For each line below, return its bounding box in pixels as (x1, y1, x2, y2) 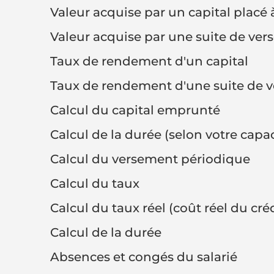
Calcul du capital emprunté (50, 103, 220, 117)
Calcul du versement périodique (50, 152, 250, 166)
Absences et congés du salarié (50, 250, 237, 264)
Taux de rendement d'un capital (50, 54, 248, 68)
